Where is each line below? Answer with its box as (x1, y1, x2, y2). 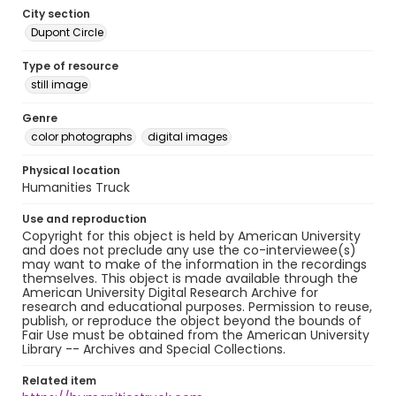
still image (31, 77, 88, 92)
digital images (148, 129, 228, 144)
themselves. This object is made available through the (22, 270, 358, 287)
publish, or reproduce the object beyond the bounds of (22, 312, 362, 330)
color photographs (31, 129, 133, 144)
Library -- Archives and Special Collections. (22, 340, 286, 358)
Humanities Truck (22, 179, 130, 196)
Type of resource (22, 58, 118, 73)
